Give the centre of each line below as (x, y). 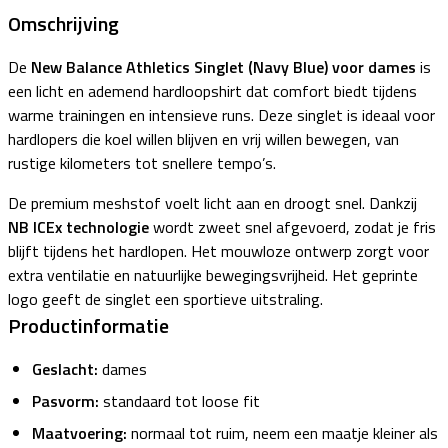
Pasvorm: (65, 401)
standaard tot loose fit (179, 401)
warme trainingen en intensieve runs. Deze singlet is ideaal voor (221, 115)
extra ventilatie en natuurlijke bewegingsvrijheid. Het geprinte (213, 275)
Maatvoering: (79, 433)
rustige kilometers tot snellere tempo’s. (142, 163)
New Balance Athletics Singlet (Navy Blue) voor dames (225, 67)
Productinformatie (88, 326)
